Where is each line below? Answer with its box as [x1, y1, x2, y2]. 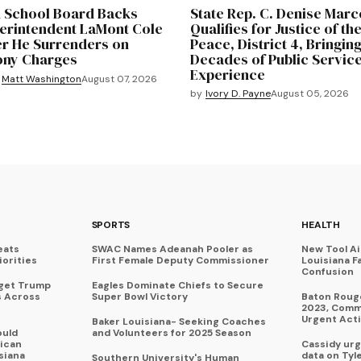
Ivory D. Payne [205, 87, 271, 101]
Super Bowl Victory [91, 290, 188, 304]
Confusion [301, 265, 355, 279]
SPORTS [91, 218, 131, 232]
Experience [190, 64, 265, 85]
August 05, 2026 [271, 87, 349, 101]
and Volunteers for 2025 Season [91, 326, 251, 340]
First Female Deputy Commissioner [91, 254, 269, 268]
